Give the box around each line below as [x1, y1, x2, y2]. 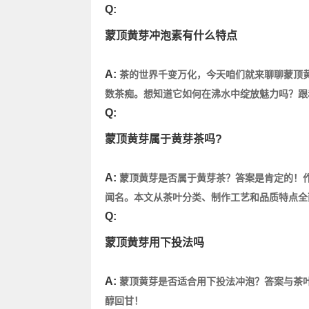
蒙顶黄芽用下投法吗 [105, 237, 204, 248]
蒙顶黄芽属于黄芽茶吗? [105, 133, 222, 145]
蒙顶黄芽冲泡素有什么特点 [105, 30, 237, 41]
